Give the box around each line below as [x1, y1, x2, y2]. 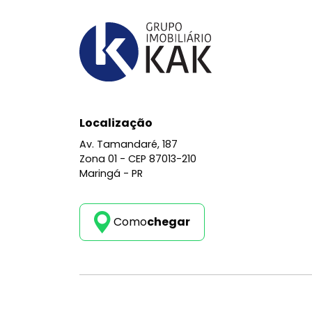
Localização [79, 114, 153, 131]
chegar [147, 213, 190, 230]
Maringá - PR [79, 166, 143, 180]
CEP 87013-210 [128, 151, 196, 166]
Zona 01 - [79, 151, 128, 166]
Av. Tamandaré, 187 [79, 136, 178, 151]
